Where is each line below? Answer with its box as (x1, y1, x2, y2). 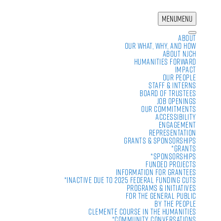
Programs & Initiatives (126, 183, 196, 193)
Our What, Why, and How (124, 40, 196, 51)
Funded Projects (146, 159, 196, 170)
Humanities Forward (134, 56, 196, 67)
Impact (175, 64, 196, 75)
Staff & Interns (148, 80, 196, 91)
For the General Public (125, 190, 196, 201)
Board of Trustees (140, 88, 196, 99)
